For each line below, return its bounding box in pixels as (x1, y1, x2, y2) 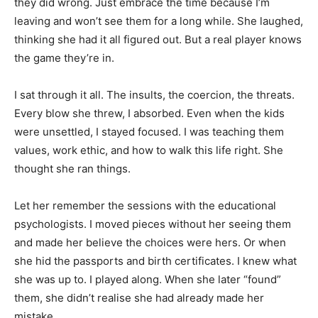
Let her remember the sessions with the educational (14, 198, 276, 212)
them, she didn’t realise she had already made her (14, 290, 264, 305)
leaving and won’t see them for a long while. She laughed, (14, 13, 303, 28)
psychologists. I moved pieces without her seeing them (14, 216, 291, 231)
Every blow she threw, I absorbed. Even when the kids (14, 106, 285, 120)
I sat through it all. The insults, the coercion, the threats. (14, 87, 295, 102)
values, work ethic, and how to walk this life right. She (14, 143, 283, 157)
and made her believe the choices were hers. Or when (14, 235, 286, 249)
